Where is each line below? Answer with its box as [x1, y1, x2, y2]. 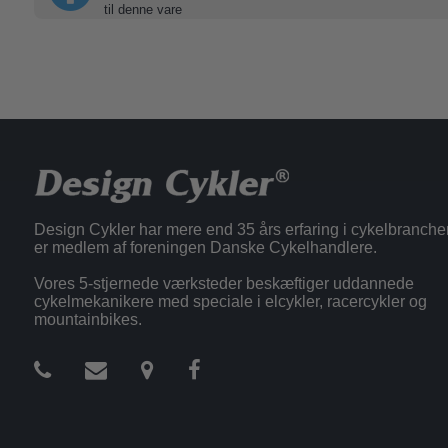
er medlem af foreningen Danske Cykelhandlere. [33, 238, 377, 256]
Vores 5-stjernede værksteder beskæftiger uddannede [33, 274, 414, 292]
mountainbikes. [33, 310, 142, 328]
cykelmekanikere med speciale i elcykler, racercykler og [33, 292, 427, 310]
